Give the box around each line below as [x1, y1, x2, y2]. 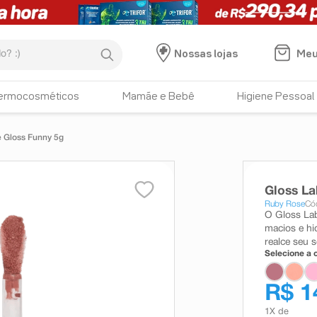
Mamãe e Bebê [122, 92, 195, 102]
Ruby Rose [265, 200, 305, 208]
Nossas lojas [173, 50, 238, 59]
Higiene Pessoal [237, 92, 315, 102]
